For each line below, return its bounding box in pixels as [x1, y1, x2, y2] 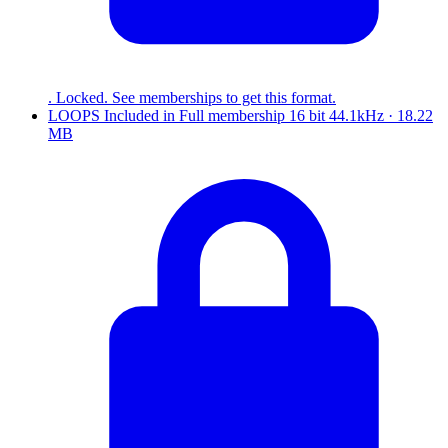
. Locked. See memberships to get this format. [48, 88, 336, 106]
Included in [104, 106, 175, 124]
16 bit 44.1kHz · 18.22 [289, 106, 433, 124]
